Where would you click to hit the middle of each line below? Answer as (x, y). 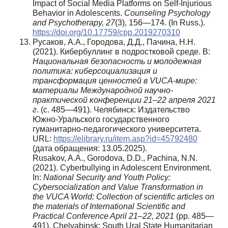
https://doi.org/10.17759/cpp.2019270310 (106, 32)
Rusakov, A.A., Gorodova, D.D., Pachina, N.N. (115, 158)
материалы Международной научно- (103, 90)
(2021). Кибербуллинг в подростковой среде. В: (121, 51)
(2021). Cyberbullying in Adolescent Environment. (122, 167)
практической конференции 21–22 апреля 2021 (124, 100)
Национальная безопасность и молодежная (117, 61)
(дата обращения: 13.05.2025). (90, 148)
